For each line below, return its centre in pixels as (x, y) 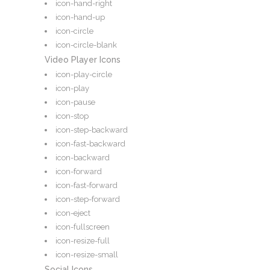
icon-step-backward (92, 130)
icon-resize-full (83, 241)
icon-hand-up (80, 17)
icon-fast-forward (86, 186)
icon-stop (72, 116)
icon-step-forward (88, 199)
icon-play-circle (84, 75)
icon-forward (79, 172)
